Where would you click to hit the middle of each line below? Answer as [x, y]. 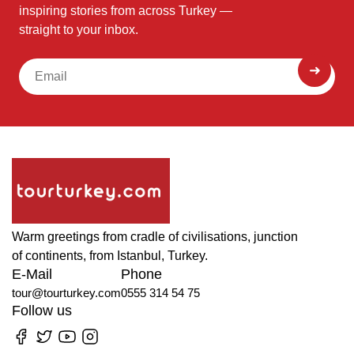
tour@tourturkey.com [66, 293]
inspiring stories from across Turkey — [126, 11]
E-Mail [32, 275]
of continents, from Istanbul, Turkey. [110, 256]
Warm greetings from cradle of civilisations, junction [155, 237]
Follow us [42, 311]
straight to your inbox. [79, 30]
